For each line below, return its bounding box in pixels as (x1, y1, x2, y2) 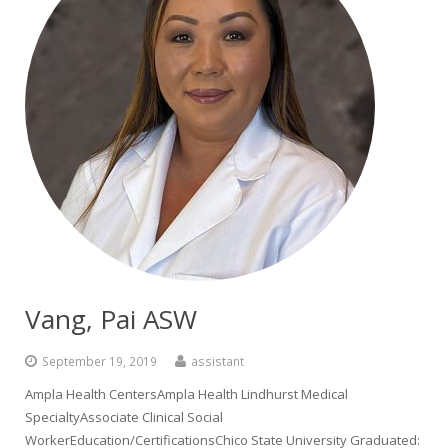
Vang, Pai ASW (25, 301, 197, 337)
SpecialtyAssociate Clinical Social (25, 408, 223, 426)
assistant (191, 353, 244, 369)
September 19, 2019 (42, 353, 157, 369)
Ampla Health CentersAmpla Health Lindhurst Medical (25, 385, 348, 403)
